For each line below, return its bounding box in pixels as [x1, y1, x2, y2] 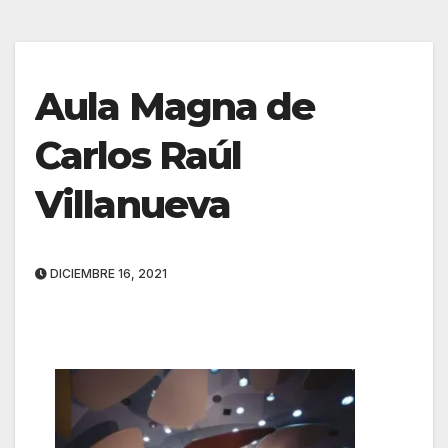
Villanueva [35, 181, 231, 229]
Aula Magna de [35, 83, 315, 131]
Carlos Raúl [35, 132, 242, 180]
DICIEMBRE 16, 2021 [47, 266, 167, 282]
